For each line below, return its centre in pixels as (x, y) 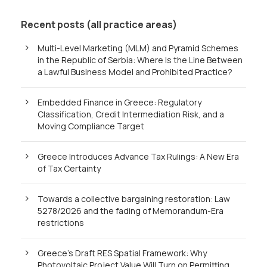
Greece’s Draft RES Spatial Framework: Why (122, 253)
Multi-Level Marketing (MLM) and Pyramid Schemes (138, 48)
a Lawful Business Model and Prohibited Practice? (135, 72)
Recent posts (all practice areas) (99, 24)
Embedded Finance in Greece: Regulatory (119, 102)
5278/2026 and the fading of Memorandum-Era (131, 211)
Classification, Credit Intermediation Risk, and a (131, 114)
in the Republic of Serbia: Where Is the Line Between (140, 60)
